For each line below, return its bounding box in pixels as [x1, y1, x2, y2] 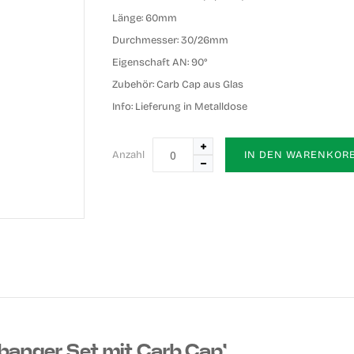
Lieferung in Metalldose [133, 100, 248, 113]
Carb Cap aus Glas [154, 78, 244, 91]
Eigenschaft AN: [112, 56, 190, 69]
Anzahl [112, 149, 145, 161]
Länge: [112, 12, 144, 24]
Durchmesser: [112, 34, 179, 47]
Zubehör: [112, 78, 155, 91]
